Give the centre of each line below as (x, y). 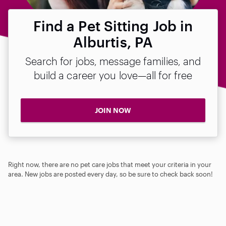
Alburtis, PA (113, 42)
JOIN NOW (113, 110)
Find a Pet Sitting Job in (113, 26)
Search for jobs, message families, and (113, 61)
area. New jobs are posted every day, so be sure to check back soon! (110, 174)
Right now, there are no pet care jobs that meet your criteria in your (110, 164)
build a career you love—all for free (113, 75)
